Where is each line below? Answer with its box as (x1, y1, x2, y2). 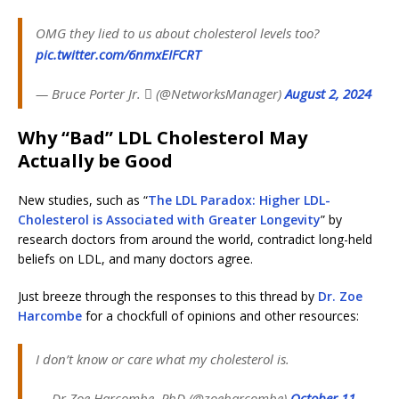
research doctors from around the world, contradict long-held (18, 231, 372, 248)
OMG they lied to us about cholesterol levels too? (36, 24, 319, 43)
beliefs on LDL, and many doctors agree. (18, 250, 253, 268)
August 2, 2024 (285, 85, 371, 103)
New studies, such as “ (18, 191, 148, 209)
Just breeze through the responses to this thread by (18, 288, 318, 305)
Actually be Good (18, 149, 173, 174)
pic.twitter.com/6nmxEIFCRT (36, 45, 200, 64)
